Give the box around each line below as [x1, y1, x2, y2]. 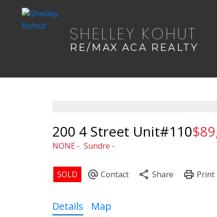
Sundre [83, 140, 110, 151]
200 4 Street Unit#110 [52, 122, 192, 140]
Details [52, 199, 83, 213]
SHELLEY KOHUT [69, 22, 197, 45]
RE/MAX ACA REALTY [69, 41, 199, 53]
